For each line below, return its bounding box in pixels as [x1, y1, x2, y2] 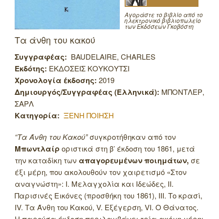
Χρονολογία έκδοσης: [15, 75, 97, 86]
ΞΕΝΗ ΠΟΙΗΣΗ [64, 110, 114, 121]
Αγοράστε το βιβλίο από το [125, 10, 203, 19]
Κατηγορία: [15, 110, 60, 121]
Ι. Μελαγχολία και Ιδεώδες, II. [64, 178, 174, 189]
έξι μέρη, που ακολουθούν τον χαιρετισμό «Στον [15, 167, 187, 177]
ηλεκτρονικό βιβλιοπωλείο [125, 16, 201, 25]
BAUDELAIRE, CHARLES [71, 51, 155, 62]
